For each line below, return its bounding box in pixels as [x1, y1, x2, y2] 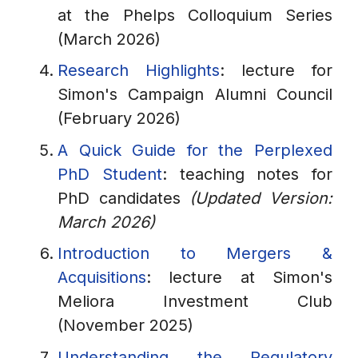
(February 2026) [58, 109, 181, 129]
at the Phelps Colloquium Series [58, 5, 332, 25]
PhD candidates [58, 188, 190, 208]
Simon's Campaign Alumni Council [58, 85, 332, 105]
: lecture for [220, 61, 332, 81]
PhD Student [58, 164, 162, 184]
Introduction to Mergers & [58, 244, 332, 264]
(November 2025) [58, 316, 193, 336]
